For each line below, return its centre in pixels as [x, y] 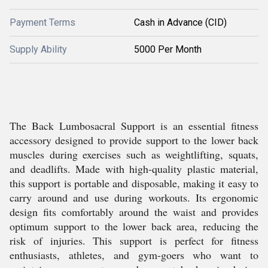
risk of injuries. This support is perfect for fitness [134, 240]
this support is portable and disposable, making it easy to [134, 183]
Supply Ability [38, 49]
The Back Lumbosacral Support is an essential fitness [134, 126]
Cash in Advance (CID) [180, 22]
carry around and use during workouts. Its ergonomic [134, 197]
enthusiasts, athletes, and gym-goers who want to [134, 255]
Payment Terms [42, 22]
